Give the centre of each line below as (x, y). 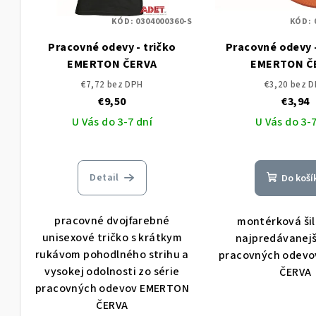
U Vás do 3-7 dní (112, 122)
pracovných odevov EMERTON (112, 289)
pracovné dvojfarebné (112, 221)
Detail (104, 178)
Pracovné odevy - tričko (112, 48)
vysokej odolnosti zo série (112, 272)
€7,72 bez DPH (112, 85)
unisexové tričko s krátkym (112, 238)
